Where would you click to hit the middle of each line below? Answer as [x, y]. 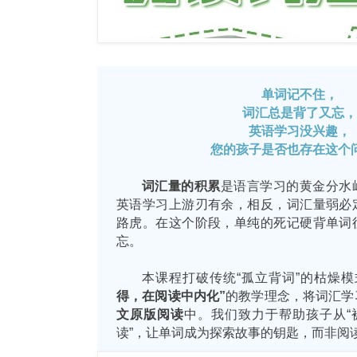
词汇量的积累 [181, 185]
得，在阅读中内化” [171, 295]
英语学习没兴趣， [299, 130]
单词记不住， [299, 94]
